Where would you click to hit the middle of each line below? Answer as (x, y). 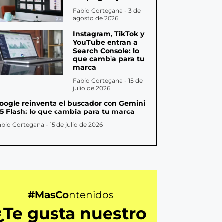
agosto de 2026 (96, 18)
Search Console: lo (106, 51)
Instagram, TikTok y (109, 34)
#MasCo (49, 195)
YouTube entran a (106, 42)
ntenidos (91, 195)
